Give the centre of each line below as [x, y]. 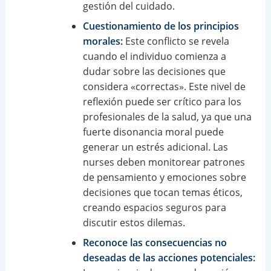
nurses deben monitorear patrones [164, 162]
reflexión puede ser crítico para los [162, 101]
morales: [103, 41]
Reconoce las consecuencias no [155, 242]
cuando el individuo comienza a [154, 56]
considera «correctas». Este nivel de [164, 86]
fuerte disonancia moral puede [153, 132]
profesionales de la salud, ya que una [167, 116]
